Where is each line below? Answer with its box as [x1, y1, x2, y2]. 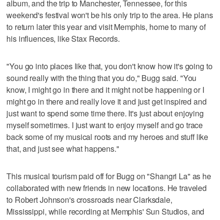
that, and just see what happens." [6, 142, 119, 154]
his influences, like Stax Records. [6, 32, 120, 44]
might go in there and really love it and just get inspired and [6, 95, 207, 107]
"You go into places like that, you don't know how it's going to [6, 60, 213, 72]
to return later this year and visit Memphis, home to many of [6, 21, 206, 32]
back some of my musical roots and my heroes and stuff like [6, 131, 209, 142]
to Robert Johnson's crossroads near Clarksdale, [6, 193, 172, 205]
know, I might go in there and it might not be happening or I [6, 83, 204, 95]
